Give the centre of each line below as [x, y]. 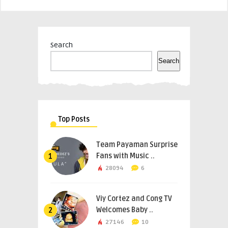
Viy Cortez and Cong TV [134, 198]
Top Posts [74, 119]
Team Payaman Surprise [137, 145]
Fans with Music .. [125, 156]
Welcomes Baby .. [125, 210]
